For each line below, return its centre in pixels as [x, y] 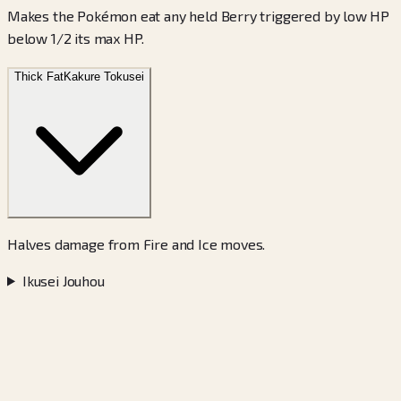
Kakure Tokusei [104, 76]
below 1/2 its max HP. [76, 38]
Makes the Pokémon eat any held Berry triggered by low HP [199, 15]
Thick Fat [39, 76]
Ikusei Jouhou [63, 280]
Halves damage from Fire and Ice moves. [137, 243]
